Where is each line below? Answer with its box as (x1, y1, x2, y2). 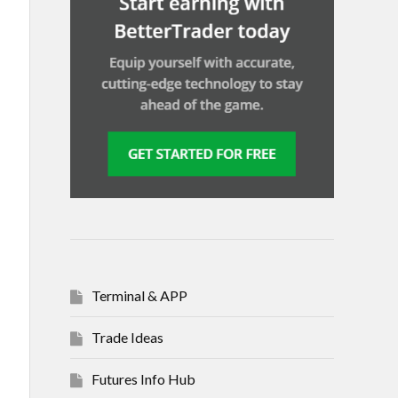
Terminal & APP (92, 286, 187, 304)
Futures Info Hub (92, 370, 195, 387)
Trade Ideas (92, 328, 163, 346)
